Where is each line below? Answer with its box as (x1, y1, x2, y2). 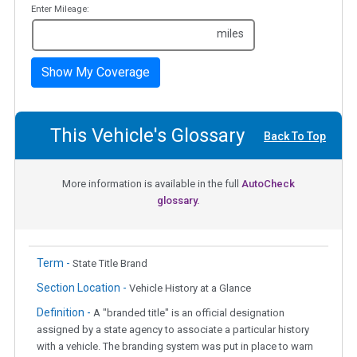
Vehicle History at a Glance (129, 282, 251, 295)
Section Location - (37, 281, 129, 295)
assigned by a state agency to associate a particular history (37, 324, 309, 336)
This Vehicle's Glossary (50, 124, 245, 147)
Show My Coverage (41, 65, 150, 80)
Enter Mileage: (31, 4, 89, 15)
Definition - (37, 306, 93, 320)
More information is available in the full (62, 178, 241, 190)
